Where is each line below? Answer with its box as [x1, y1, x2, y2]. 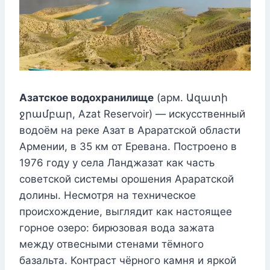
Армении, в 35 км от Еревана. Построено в [19, 140, 237, 153]
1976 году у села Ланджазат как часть [19, 157, 215, 169]
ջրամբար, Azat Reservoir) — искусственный [19, 108, 245, 121]
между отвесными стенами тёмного [19, 238, 204, 251]
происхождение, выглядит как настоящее [19, 206, 232, 218]
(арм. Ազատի [154, 92, 228, 104]
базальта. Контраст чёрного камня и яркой [19, 254, 236, 267]
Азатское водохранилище [19, 92, 154, 104]
